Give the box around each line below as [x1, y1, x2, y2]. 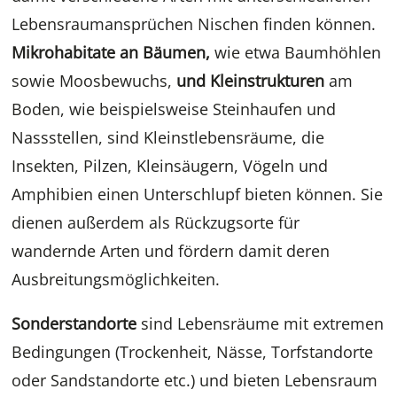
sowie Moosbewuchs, [12, 70, 177, 92]
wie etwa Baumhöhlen [214, 42, 382, 64]
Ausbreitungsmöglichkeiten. [12, 269, 221, 291]
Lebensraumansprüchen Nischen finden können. [12, 13, 377, 35]
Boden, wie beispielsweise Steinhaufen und [12, 98, 337, 121]
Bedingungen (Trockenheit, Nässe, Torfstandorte [12, 341, 374, 363]
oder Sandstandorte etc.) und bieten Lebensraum [12, 370, 378, 392]
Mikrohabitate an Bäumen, [12, 42, 215, 64]
